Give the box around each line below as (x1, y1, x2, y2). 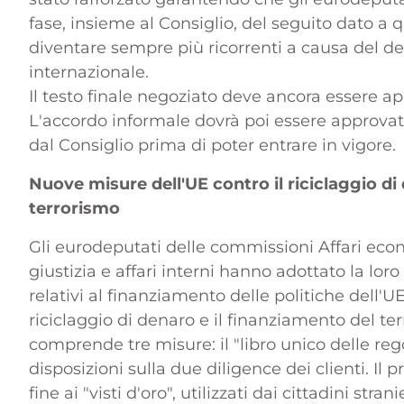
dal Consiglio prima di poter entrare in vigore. (29, 135, 396, 155)
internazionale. (29, 62, 149, 82)
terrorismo (29, 198, 120, 218)
